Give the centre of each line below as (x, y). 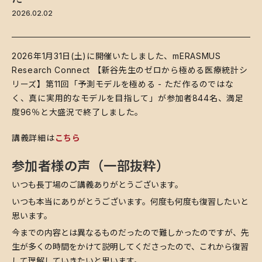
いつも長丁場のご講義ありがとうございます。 (97, 184)
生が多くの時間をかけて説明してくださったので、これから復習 (130, 246)
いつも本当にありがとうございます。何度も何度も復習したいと (130, 201)
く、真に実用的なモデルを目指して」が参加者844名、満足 (128, 98)
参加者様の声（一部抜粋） (91, 166)
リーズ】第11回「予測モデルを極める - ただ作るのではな (123, 84)
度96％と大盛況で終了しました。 (78, 112)
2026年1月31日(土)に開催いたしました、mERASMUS (116, 56)
